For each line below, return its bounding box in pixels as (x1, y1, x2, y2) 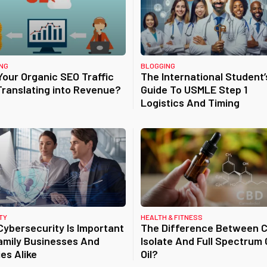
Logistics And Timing (140, 96, 240, 109)
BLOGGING (140, 61, 175, 70)
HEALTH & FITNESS (140, 213, 203, 221)
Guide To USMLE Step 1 (140, 83, 247, 96)
